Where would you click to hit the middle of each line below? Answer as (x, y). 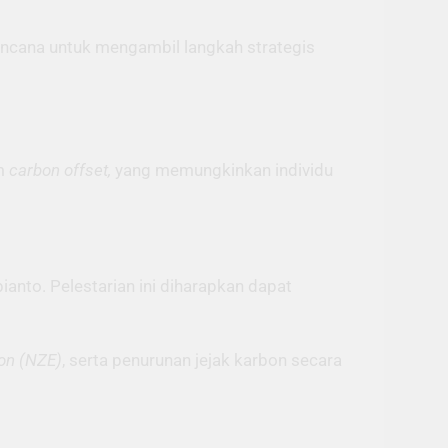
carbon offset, (60, 169)
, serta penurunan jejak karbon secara (202, 359)
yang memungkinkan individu (222, 169)
